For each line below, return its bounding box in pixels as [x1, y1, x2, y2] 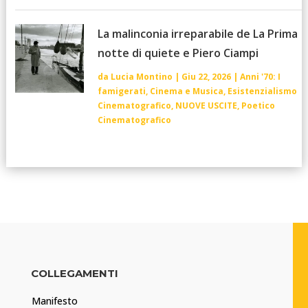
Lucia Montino [110, 71, 173, 83]
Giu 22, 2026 [181, 71, 231, 83]
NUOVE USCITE [175, 100, 237, 112]
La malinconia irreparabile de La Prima [97, 26, 298, 42]
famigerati [97, 85, 146, 98]
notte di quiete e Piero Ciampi [97, 45, 258, 61]
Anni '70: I [239, 71, 280, 83]
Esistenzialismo [227, 85, 297, 98]
